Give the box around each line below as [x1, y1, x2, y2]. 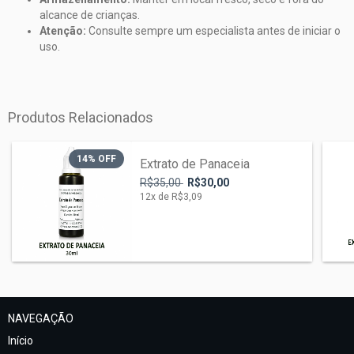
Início [8, 333, 33, 347]
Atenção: [40, 24, 86, 37]
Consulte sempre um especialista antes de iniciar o [86, 24, 341, 37]
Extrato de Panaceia [139, 156, 250, 171]
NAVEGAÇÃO [8, 311, 73, 325]
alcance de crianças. [40, 9, 140, 21]
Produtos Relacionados [8, 109, 153, 126]
